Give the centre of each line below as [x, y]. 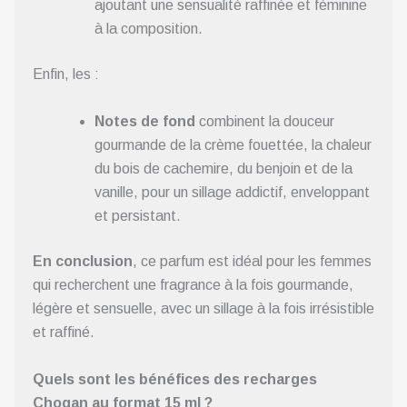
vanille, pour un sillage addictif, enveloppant [232, 192]
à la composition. [149, 29]
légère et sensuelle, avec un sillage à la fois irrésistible [203, 308]
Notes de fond [145, 121]
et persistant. [138, 215]
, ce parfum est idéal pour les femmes [252, 261]
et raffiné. [64, 332]
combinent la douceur [265, 121]
